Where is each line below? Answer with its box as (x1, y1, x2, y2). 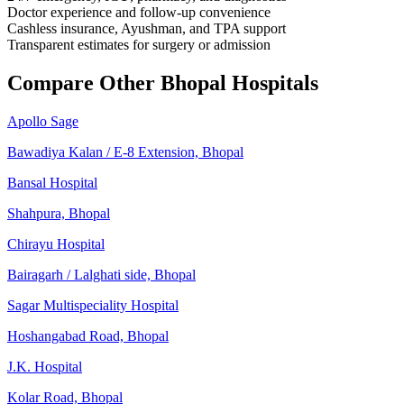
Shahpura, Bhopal (7, 205, 110, 221)
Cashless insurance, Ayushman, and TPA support (7, 20, 286, 36)
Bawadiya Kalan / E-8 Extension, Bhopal (7, 143, 243, 160)
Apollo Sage (7, 113, 78, 129)
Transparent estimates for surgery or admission (7, 36, 271, 52)
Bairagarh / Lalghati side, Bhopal (7, 266, 196, 282)
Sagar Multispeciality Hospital (7, 297, 179, 313)
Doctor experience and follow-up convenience (7, 4, 271, 20)
